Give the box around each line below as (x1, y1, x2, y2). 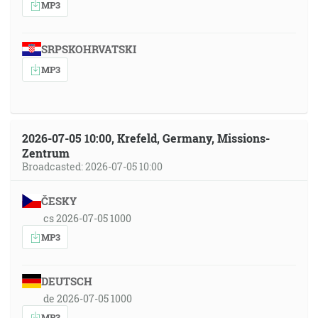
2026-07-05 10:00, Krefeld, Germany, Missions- (22, 131, 270, 146)
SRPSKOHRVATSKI (40, 42, 136, 56)
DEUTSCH (40, 274, 92, 288)
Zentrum (22, 146, 70, 160)
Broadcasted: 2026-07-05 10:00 (22, 160, 163, 173)
